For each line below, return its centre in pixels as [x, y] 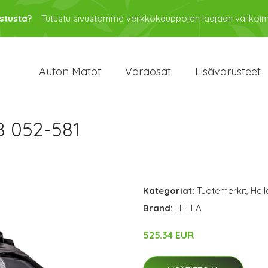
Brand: [159, 208]
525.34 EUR [168, 235]
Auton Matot [70, 71]
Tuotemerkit [222, 191]
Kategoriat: [169, 191]
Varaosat [148, 71]
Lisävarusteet [228, 71]
